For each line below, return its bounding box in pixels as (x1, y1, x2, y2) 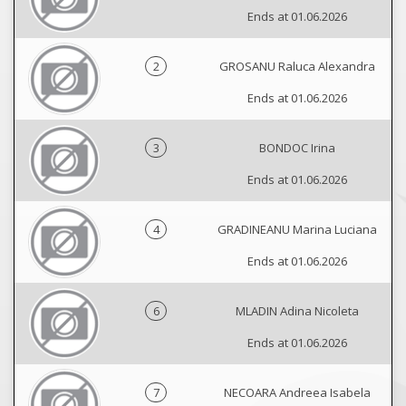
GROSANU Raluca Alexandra (219, 58, 375, 74)
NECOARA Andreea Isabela (224, 384, 371, 401)
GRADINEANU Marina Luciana (217, 221, 377, 237)
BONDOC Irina (259, 140, 335, 156)
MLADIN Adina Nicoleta (236, 303, 359, 319)
